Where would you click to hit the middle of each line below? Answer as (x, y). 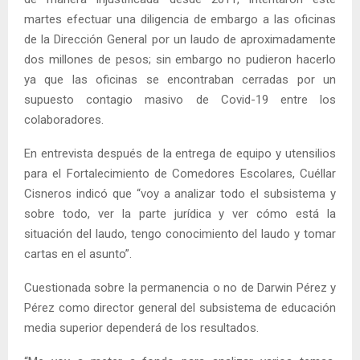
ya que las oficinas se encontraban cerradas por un (180, 79)
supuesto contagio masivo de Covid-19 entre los (180, 99)
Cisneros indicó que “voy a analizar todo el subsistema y (180, 193)
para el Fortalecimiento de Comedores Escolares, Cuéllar (180, 173)
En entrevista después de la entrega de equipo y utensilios (180, 153)
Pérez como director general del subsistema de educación (180, 307)
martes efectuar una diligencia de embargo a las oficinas (180, 19)
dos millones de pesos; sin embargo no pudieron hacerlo (180, 59)
